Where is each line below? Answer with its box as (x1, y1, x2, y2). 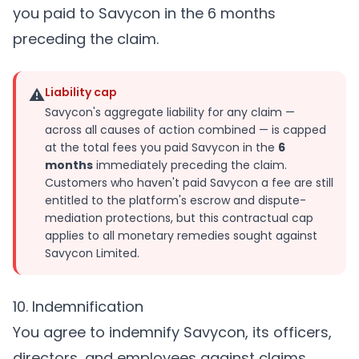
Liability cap (45, 84, 117, 100)
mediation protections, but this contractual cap (45, 210, 313, 226)
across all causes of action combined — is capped (45, 122, 326, 138)
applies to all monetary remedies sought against (45, 228, 317, 244)
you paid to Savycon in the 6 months (13, 3, 276, 23)
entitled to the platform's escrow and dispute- (45, 192, 306, 208)
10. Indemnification (13, 296, 143, 317)
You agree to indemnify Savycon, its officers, (13, 322, 332, 342)
